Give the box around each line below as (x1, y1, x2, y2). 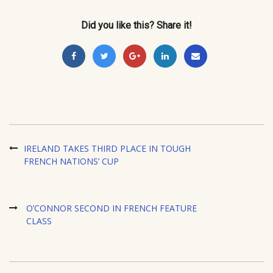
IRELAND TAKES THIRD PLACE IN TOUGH (24, 142, 191, 154)
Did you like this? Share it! (81, 19, 192, 31)
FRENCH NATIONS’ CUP (24, 155, 119, 167)
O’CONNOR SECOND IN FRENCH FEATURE (26, 202, 197, 214)
